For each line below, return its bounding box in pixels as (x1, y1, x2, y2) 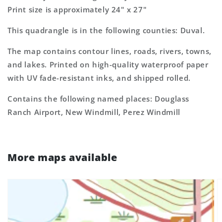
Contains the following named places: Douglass (7, 94, 190, 104)
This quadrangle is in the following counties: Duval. (7, 25, 205, 35)
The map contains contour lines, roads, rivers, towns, (7, 46, 212, 56)
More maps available (7, 151, 117, 164)
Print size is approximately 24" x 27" (7, 4, 147, 14)
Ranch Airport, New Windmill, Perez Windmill (7, 107, 180, 117)
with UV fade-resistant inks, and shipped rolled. (7, 73, 191, 83)
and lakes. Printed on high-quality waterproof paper (7, 59, 209, 69)
